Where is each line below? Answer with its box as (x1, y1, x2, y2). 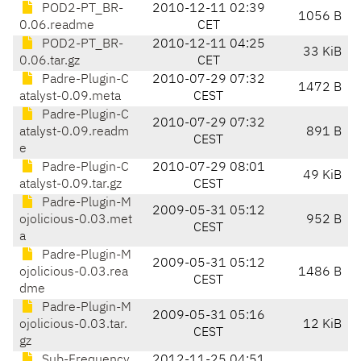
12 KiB (303, 318, 342, 332)
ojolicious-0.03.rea (19, 266, 128, 280)
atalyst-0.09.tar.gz (19, 178, 122, 192)
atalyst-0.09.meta (19, 90, 121, 104)
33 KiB (303, 46, 342, 60)
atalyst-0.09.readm (19, 126, 129, 139)
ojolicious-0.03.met (19, 214, 132, 227)
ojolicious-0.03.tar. (19, 318, 127, 332)
